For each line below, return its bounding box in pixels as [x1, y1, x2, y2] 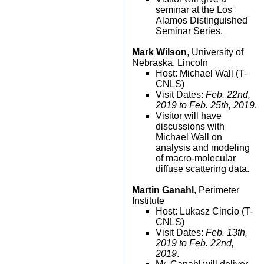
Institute [132, 196, 164, 206]
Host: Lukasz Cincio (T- [156, 206, 253, 216]
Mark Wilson [132, 47, 187, 57]
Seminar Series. [156, 26, 223, 36]
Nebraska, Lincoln [132, 58, 208, 68]
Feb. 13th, [206, 227, 247, 237]
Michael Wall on [156, 132, 222, 142]
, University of [187, 47, 243, 57]
